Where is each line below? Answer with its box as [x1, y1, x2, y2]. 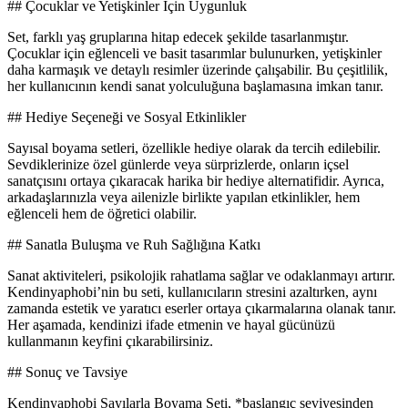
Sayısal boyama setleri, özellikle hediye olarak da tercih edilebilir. [7, 140, 381, 157]
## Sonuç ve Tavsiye [7, 364, 127, 381]
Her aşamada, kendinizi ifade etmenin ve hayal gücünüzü [7, 317, 335, 333]
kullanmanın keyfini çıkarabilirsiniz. [7, 333, 213, 350]
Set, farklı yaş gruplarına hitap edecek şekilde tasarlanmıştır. [7, 29, 349, 46]
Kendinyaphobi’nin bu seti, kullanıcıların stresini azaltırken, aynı [7, 284, 377, 301]
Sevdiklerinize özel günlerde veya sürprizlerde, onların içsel [7, 157, 349, 173]
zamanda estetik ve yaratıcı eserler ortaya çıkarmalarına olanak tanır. [7, 301, 396, 317]
